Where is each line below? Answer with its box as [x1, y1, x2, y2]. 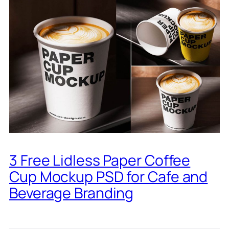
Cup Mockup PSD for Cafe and [9, 166, 208, 187]
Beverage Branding [9, 182, 134, 203]
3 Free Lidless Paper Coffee [9, 150, 191, 170]
